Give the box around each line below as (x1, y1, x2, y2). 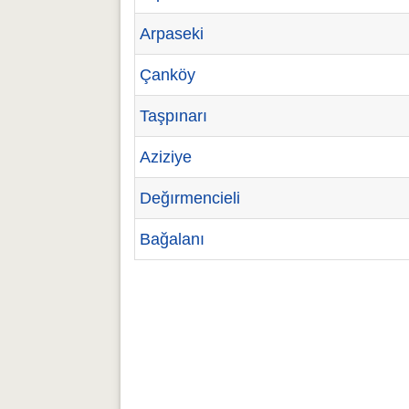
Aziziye (140, 148, 192, 166)
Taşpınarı (140, 107, 207, 125)
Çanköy (140, 66, 195, 84)
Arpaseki (140, 25, 204, 43)
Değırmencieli (140, 189, 240, 207)
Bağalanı (140, 230, 204, 248)
